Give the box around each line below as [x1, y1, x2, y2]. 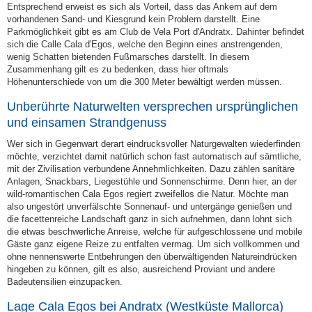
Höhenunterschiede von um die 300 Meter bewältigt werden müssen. [7, 77, 282, 87]
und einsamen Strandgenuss [7, 116, 166, 130]
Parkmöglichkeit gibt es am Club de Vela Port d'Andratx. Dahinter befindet [7, 26, 304, 37]
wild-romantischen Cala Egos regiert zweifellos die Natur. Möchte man [7, 189, 288, 199]
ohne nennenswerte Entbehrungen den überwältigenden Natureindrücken [7, 251, 297, 262]
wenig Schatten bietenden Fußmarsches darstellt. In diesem [7, 52, 249, 62]
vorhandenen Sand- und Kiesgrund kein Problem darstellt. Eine [7, 14, 260, 24]
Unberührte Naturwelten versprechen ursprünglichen [7, 100, 298, 114]
